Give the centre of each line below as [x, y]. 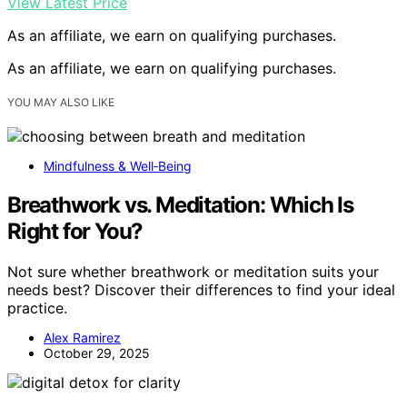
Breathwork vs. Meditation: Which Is [180, 204]
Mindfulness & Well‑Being [118, 166]
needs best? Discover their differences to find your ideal [201, 289]
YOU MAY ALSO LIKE [61, 102]
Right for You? [75, 231]
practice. [37, 308]
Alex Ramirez [82, 337]
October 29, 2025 [97, 352]
